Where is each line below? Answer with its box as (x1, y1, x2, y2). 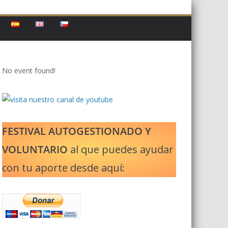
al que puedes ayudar (68, 142, 174, 156)
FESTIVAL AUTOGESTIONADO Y (2, 124, 151, 138)
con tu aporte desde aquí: (2, 161, 125, 175)
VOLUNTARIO (2, 142, 68, 156)
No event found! (2, 66, 55, 75)
